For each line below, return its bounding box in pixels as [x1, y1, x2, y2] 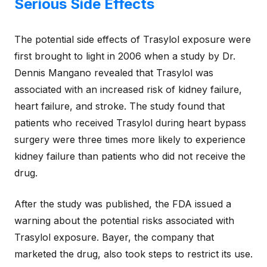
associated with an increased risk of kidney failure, [14, 83, 242, 95]
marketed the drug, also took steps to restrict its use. [14, 248, 253, 260]
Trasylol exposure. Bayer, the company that [14, 231, 214, 243]
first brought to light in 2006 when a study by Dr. [14, 50, 235, 62]
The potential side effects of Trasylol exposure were [14, 33, 251, 45]
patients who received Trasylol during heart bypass [14, 117, 246, 129]
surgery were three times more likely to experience [14, 133, 246, 145]
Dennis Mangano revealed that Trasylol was [14, 67, 213, 79]
